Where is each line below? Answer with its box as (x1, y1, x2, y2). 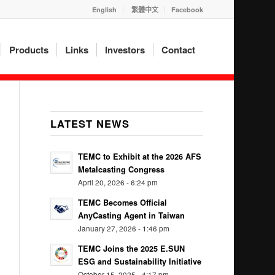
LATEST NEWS (50, 116, 130, 131)
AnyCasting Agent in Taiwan (78, 210, 185, 221)
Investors (104, 43, 145, 56)
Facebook (171, 5, 203, 14)
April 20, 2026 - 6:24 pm (78, 177, 158, 187)
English (91, 5, 117, 14)
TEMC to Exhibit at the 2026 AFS (78, 151, 202, 162)
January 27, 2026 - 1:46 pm (78, 223, 170, 233)
